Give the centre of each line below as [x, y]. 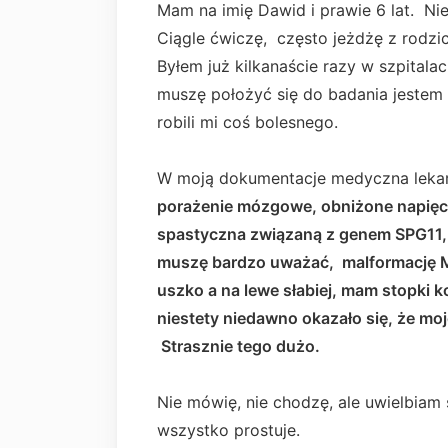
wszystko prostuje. [228, 429]
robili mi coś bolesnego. [247, 121]
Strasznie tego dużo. [238, 345]
